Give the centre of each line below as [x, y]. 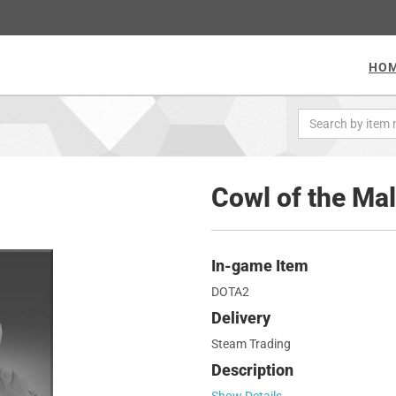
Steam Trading [251, 344]
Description [252, 370]
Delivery [241, 318]
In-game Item [260, 266]
